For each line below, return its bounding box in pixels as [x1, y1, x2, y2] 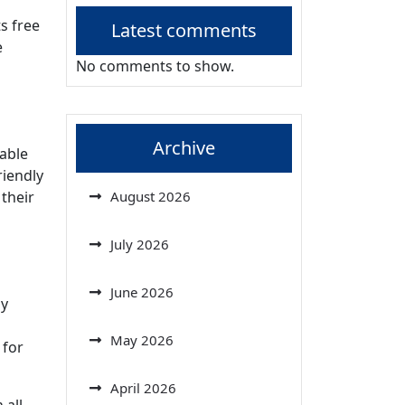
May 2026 [110, 330, 174, 349]
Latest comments [111, 17, 257, 42]
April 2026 [110, 378, 176, 397]
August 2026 [110, 186, 191, 205]
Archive [153, 135, 215, 160]
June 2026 [110, 282, 174, 301]
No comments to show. [76, 55, 234, 76]
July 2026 [110, 234, 169, 253]
